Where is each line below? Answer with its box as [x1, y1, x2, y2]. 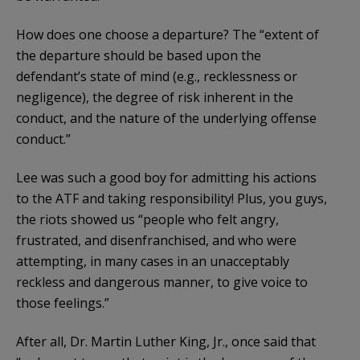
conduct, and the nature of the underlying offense [16, 108, 317, 127]
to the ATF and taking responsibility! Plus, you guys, [16, 189, 327, 207]
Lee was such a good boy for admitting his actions [16, 168, 317, 186]
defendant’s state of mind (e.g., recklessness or [16, 67, 297, 85]
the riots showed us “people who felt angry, [16, 210, 279, 228]
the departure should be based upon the [16, 46, 261, 64]
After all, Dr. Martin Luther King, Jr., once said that [16, 332, 316, 350]
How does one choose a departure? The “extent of [16, 25, 319, 43]
